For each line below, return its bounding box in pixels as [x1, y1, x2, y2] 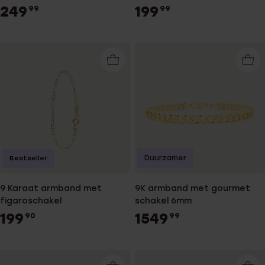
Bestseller [9, 154, 47, 163]
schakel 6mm [135, 196, 192, 206]
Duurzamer [144, 154, 186, 163]
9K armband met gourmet [135, 183, 250, 194]
